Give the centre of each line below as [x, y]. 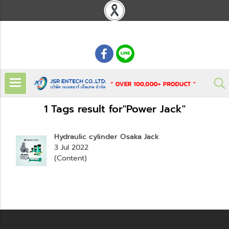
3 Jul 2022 [71, 148]
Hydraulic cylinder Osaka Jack [107, 137]
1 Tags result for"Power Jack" [114, 109]
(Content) [71, 158]
